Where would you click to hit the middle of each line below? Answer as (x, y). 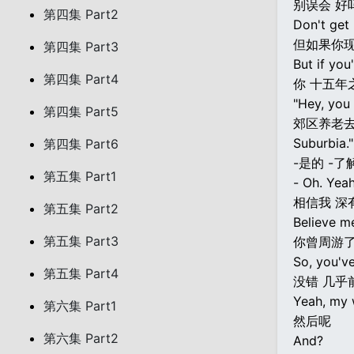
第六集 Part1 (80, 306)
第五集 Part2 (81, 209)
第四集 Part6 (81, 144)
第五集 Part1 (80, 176)
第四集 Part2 (81, 14)
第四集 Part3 (81, 47)
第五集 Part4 (81, 273)
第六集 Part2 (81, 338)
